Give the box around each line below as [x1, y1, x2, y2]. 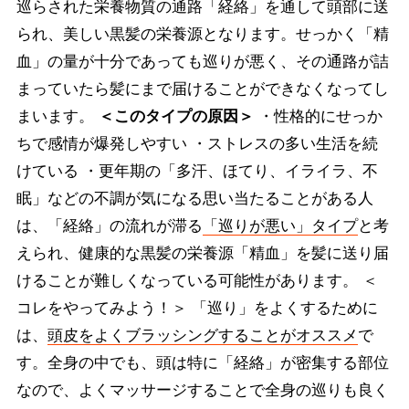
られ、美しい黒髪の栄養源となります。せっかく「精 [16, 25, 389, 43]
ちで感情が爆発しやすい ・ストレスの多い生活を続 [16, 134, 378, 152]
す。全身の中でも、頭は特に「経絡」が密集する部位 [16, 353, 389, 372]
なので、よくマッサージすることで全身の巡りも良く [16, 381, 389, 399]
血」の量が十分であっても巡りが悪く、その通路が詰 [16, 52, 389, 70]
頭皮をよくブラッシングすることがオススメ [47, 326, 358, 344]
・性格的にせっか [253, 107, 383, 125]
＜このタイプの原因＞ [98, 107, 254, 125]
